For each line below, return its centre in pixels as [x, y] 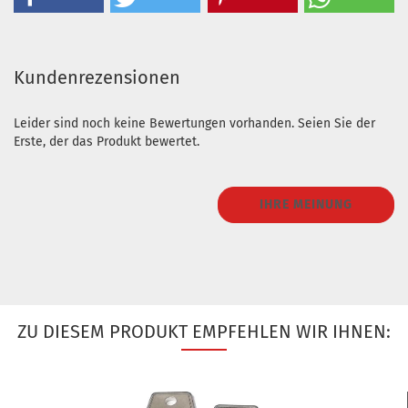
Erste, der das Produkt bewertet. [107, 142]
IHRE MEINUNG [306, 204]
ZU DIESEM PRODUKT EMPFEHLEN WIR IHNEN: [204, 331]
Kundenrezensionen [97, 77]
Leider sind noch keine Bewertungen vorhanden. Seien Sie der [194, 123]
